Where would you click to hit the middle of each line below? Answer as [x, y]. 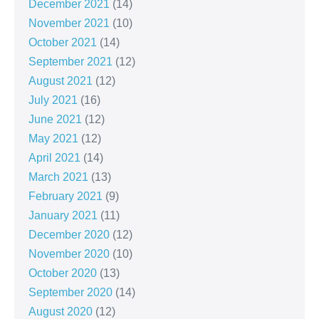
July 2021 [53, 100]
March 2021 [58, 177]
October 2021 [63, 43]
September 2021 [70, 62]
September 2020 [70, 293]
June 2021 [55, 120]
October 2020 [63, 273]
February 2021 [66, 197]
